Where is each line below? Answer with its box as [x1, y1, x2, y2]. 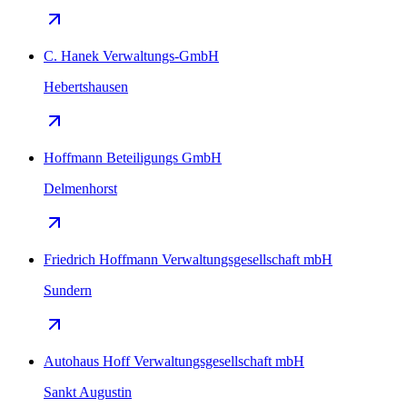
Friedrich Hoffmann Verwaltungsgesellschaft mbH [44, 251, 333, 267]
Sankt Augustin [44, 383, 132, 400]
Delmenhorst [44, 180, 117, 196]
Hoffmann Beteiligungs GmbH [44, 149, 222, 165]
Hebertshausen [44, 78, 128, 94]
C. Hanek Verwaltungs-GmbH [44, 47, 219, 64]
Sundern [44, 282, 92, 298]
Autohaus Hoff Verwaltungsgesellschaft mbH [44, 352, 304, 369]
